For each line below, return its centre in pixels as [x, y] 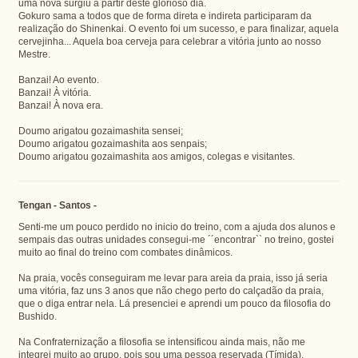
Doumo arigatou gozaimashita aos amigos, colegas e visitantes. [156, 156]
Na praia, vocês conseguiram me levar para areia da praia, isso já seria [173, 277]
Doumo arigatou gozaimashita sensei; [100, 130]
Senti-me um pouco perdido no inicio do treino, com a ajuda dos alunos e [177, 226]
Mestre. [34, 54]
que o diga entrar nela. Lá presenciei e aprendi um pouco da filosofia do [174, 303]
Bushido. [37, 316]
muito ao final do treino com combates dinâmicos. [125, 252]
